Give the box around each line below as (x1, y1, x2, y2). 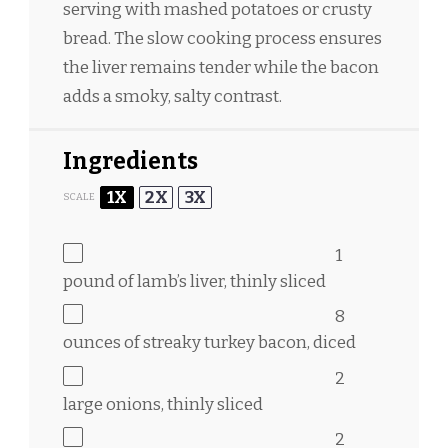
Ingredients (63, 147, 198, 175)
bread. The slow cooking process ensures (63, 27, 382, 49)
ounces (63, 332, 121, 354)
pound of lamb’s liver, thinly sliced (63, 270, 326, 292)
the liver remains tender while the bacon (63, 56, 379, 78)
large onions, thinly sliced (63, 393, 263, 415)
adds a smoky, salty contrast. (63, 85, 282, 107)
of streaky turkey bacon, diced (121, 332, 356, 354)
